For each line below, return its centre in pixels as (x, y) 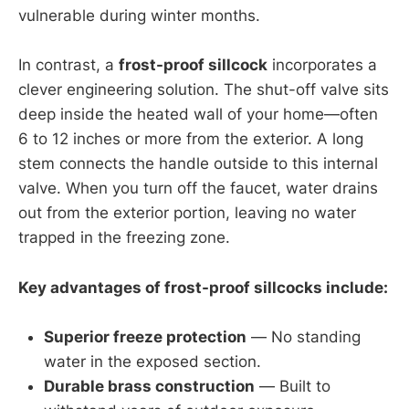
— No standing (304, 336)
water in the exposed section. (152, 361)
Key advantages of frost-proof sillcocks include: (203, 287)
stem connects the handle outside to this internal (198, 164)
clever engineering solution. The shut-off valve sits (204, 90)
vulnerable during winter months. (139, 16)
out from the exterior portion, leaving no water (187, 213)
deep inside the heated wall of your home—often (198, 115)
